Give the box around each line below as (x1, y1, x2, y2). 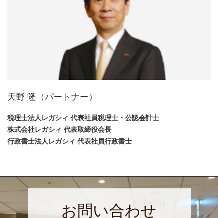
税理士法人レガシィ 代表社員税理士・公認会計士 (7, 114, 159, 122)
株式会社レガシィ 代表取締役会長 (7, 126, 111, 134)
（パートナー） (36, 92, 97, 102)
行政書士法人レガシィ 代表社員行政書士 (7, 137, 132, 145)
